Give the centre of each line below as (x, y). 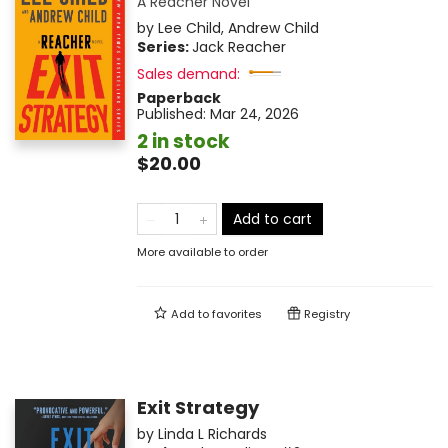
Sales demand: (188, 74)
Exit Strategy (197, 408)
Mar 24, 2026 (254, 114)
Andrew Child (273, 28)
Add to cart (272, 219)
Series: (164, 47)
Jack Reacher (238, 47)
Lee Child (189, 28)
